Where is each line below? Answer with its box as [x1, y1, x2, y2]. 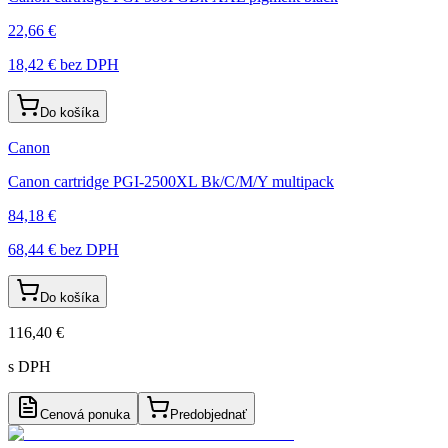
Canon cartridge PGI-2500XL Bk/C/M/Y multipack [8, 172, 334, 190]
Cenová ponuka [40, 406, 130, 422]
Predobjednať [170, 406, 247, 422]
